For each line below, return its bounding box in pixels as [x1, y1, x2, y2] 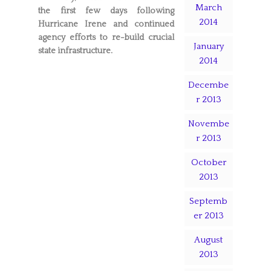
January [193, 41, 224, 51]
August [194, 235, 223, 245]
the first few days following [38, 5, 175, 16]
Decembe [188, 80, 229, 90]
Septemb [189, 196, 228, 206]
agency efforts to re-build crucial [38, 32, 175, 42]
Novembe [188, 119, 229, 129]
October [191, 157, 226, 168]
